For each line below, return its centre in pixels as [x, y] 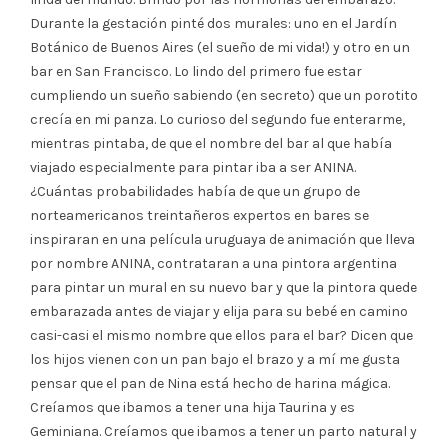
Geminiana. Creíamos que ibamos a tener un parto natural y [223, 431]
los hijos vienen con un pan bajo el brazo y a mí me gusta [215, 359]
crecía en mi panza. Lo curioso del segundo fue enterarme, [217, 119]
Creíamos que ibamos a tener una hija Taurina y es [192, 407]
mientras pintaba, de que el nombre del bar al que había [211, 143]
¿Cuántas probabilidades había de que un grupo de [195, 191]
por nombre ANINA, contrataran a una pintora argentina [213, 263]
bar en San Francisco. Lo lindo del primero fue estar [196, 71]
